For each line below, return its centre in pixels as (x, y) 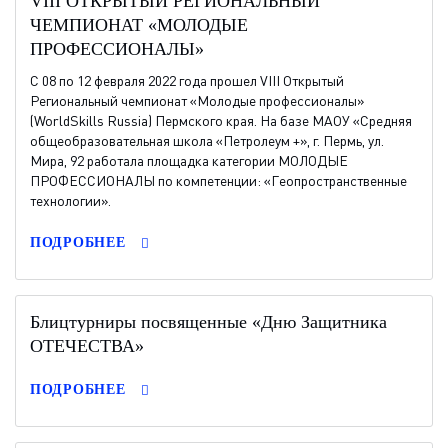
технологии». (70, 200)
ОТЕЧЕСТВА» (87, 346)
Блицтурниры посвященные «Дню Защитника (208, 322)
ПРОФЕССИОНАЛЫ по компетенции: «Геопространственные (218, 180)
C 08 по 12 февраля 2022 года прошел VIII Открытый (187, 80)
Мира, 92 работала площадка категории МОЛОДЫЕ (189, 160)
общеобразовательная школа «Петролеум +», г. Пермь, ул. (207, 140)
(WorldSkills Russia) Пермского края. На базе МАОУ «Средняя (221, 120)
